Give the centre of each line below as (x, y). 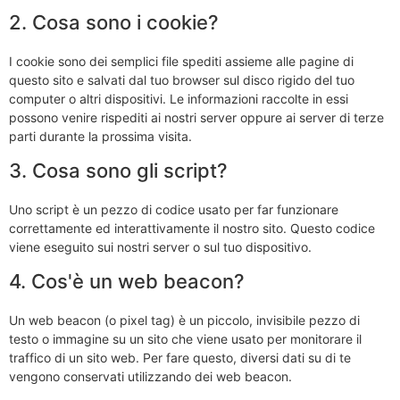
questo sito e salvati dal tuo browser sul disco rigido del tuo (182, 80)
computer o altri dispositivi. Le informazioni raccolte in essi (179, 99)
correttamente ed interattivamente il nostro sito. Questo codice (192, 229)
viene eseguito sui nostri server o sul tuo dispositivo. (160, 247)
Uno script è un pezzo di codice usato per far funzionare (174, 210)
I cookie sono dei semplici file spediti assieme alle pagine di (181, 62)
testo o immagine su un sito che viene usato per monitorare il (185, 339)
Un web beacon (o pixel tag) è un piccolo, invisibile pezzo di (184, 321)
